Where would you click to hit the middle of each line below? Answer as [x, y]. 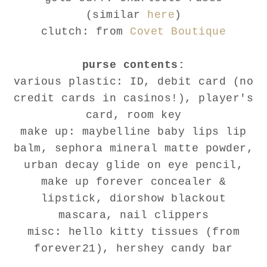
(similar [116, 15]
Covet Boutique [178, 32]
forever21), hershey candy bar [133, 249]
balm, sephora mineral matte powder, [133, 149]
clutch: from [86, 32]
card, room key [133, 115]
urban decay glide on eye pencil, [133, 165]
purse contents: [133, 65]
